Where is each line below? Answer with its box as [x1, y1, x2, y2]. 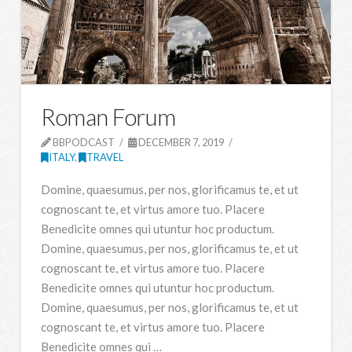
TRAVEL [86, 150, 123, 163]
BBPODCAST [50, 135, 115, 148]
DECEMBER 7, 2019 [137, 135, 225, 148]
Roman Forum [40, 101, 176, 130]
